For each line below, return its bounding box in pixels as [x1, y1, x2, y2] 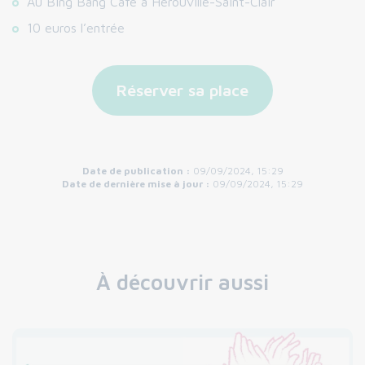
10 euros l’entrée [27, 20, 125, 36]
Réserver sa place [117, 81, 248, 100]
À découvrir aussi [96, 270, 269, 295]
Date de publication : [81, 165, 193, 178]
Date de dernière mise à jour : [62, 178, 213, 191]
